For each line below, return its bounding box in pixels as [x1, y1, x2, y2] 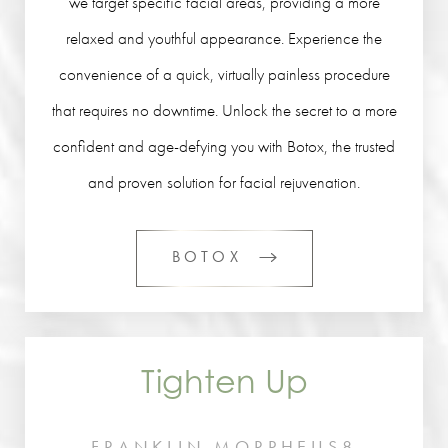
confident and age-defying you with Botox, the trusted [53, 135, 395, 157]
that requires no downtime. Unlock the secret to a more [51, 99, 397, 121]
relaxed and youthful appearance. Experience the [66, 27, 382, 49]
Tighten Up [140, 362, 308, 400]
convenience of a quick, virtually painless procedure [58, 63, 390, 85]
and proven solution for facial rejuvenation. [88, 171, 360, 193]
